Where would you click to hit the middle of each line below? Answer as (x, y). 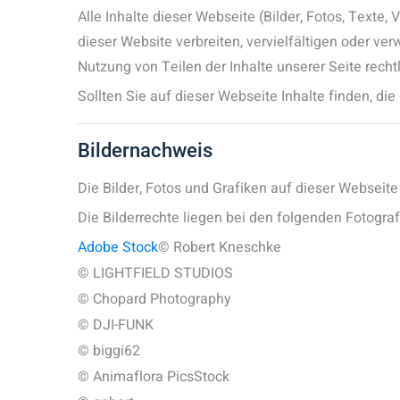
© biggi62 (109, 351)
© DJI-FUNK (116, 325)
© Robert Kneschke (220, 247)
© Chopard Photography (154, 299)
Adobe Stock (118, 247)
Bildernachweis (145, 150)
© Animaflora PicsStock (154, 377)
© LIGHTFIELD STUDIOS (155, 273)
